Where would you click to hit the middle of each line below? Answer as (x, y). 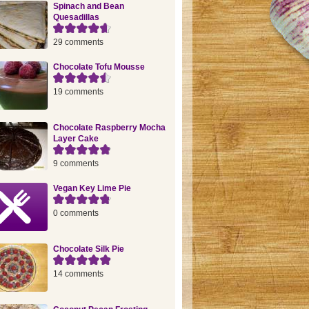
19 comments (78, 92)
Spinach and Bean (88, 6)
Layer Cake (76, 139)
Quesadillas (76, 17)
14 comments (78, 274)
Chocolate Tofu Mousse (99, 67)
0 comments (76, 213)
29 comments (78, 42)
